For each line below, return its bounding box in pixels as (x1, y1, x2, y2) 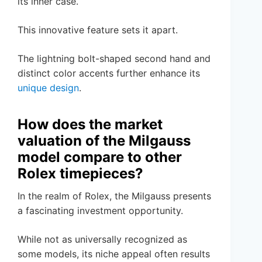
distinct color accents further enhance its (18, 67, 200, 80)
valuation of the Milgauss (18, 132, 191, 150)
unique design (18, 82, 79, 94)
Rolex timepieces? (18, 165, 143, 182)
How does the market (18, 116, 163, 133)
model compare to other (18, 149, 182, 166)
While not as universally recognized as (18, 233, 187, 246)
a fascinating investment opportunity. (18, 205, 183, 217)
